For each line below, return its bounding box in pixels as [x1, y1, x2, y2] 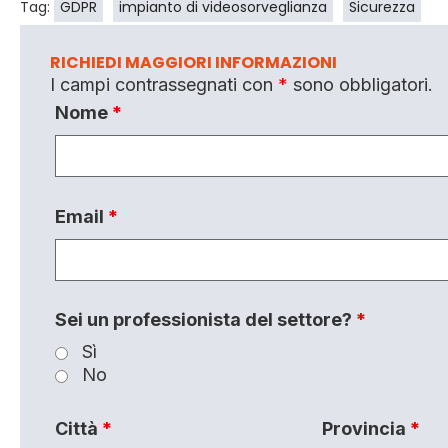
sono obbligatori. [288, 74, 433, 96]
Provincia [322, 418, 411, 440]
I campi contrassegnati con [50, 74, 278, 96]
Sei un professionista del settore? [55, 309, 356, 331]
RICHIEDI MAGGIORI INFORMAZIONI [50, 51, 337, 75]
